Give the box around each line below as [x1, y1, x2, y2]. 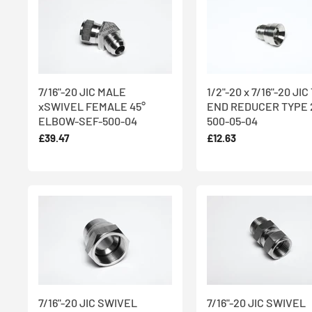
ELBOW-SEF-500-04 [38, 114, 137, 127]
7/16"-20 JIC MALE [38, 84, 126, 98]
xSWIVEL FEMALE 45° [38, 99, 146, 113]
